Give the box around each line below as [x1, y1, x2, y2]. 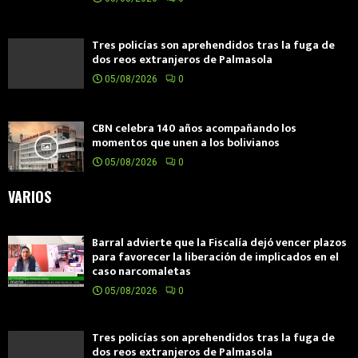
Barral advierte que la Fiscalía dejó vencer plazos [92, 233, 347, 253]
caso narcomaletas [92, 262, 191, 281]
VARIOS [8, 186, 51, 208]
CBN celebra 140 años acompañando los [92, 119, 296, 138]
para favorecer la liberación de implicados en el [92, 248, 339, 267]
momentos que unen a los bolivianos [92, 133, 280, 153]
